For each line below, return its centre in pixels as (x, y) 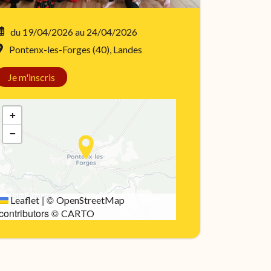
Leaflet (24, 200)
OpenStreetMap (90, 200)
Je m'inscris (31, 77)
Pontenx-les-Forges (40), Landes (76, 49)
